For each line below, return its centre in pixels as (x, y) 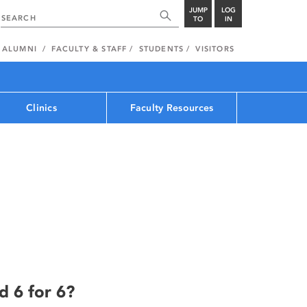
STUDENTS (161, 49)
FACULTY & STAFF (89, 49)
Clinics (41, 108)
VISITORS (215, 49)
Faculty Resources (172, 108)
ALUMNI (19, 49)
